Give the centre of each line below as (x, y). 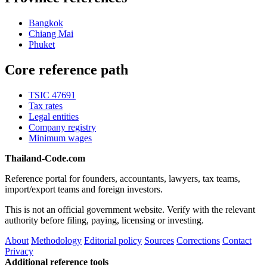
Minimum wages (60, 138)
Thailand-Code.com (45, 158)
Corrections (198, 240)
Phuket (42, 44)
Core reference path (66, 69)
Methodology (56, 240)
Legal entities (54, 116)
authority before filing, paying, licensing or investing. (104, 220)
